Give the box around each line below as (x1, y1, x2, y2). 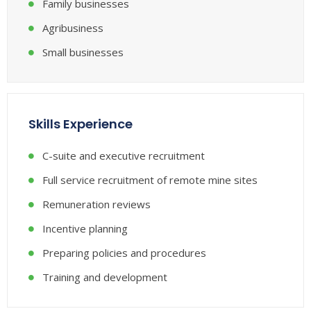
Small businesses (42, 45, 124, 60)
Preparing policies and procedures (42, 246, 206, 260)
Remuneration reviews (42, 197, 151, 212)
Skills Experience (28, 115, 133, 133)
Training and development (42, 270, 167, 285)
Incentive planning (42, 221, 128, 236)
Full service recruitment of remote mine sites (42, 173, 258, 187)
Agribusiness (42, 21, 103, 35)
